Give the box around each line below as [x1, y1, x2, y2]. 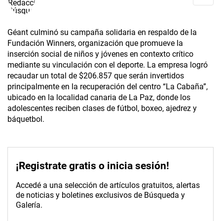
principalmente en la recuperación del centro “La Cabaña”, [7, 82, 208, 92]
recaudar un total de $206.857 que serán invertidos [7, 71, 184, 81]
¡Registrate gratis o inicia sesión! [16, 160, 169, 172]
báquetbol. [7, 114, 44, 124]
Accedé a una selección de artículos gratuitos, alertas [16, 181, 200, 190]
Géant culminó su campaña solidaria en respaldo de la [7, 28, 197, 37]
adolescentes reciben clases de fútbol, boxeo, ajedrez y [7, 104, 197, 113]
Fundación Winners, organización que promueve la [7, 38, 183, 48]
